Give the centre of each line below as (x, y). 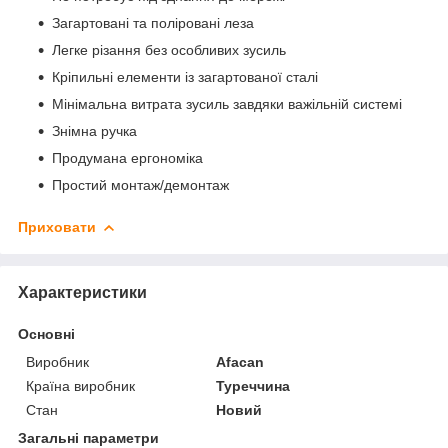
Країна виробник (80, 385)
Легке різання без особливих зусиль (169, 49)
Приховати (57, 226)
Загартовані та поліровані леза (153, 22)
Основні (46, 333)
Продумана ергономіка (127, 157)
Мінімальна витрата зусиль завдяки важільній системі (227, 103)
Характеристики (82, 292)
